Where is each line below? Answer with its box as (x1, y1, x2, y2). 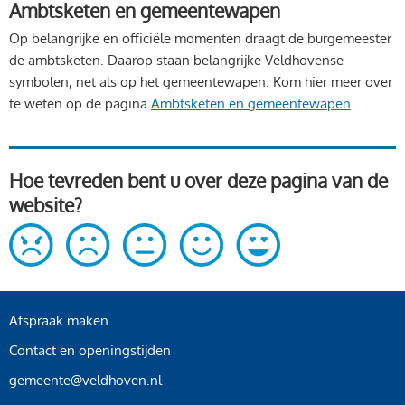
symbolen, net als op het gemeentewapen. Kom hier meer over (9, 73, 392, 91)
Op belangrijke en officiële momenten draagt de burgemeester (9, 30, 391, 48)
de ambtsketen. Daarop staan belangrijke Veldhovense (9, 52, 344, 70)
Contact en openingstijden (9, 342, 171, 360)
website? (9, 193, 82, 218)
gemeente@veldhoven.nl (9, 372, 162, 390)
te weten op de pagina (9, 95, 151, 113)
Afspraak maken (9, 312, 108, 330)
